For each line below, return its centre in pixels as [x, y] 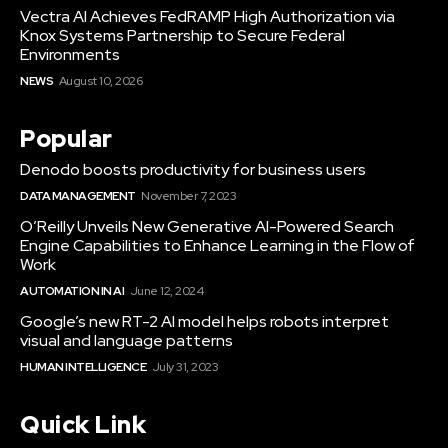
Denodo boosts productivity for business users [193, 170]
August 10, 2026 [100, 81]
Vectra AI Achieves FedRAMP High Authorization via [207, 17]
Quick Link [83, 425]
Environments [70, 55]
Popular [66, 139]
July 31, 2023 [184, 367]
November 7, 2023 [188, 196]
